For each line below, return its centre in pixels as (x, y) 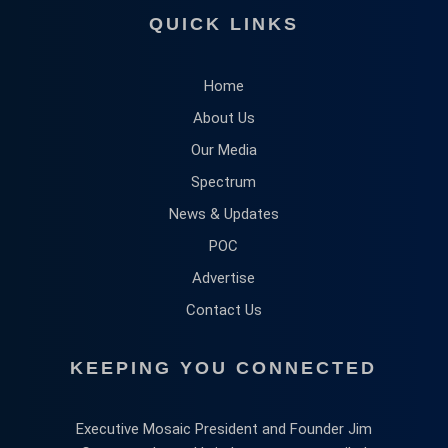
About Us (223, 117)
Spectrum (224, 181)
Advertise (224, 277)
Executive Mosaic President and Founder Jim (223, 428)
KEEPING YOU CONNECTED (224, 367)
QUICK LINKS (223, 23)
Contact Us (223, 309)
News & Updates (223, 213)
